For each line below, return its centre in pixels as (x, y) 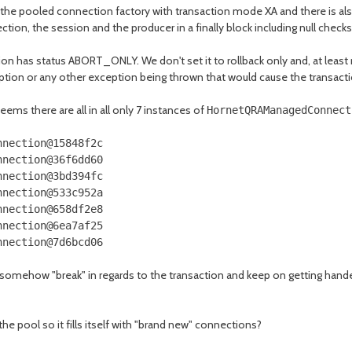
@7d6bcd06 (75, 242)
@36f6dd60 (75, 159)
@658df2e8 (75, 209)
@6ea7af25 (75, 225)
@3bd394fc (75, 176)
